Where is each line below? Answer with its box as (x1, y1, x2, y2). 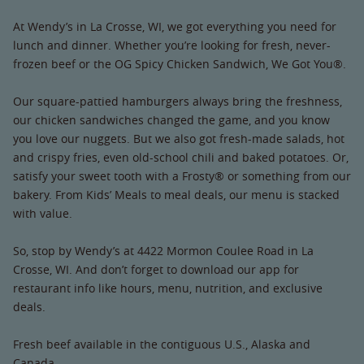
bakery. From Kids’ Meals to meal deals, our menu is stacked (13, 187, 340, 203)
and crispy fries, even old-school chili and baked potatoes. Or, (13, 149, 349, 166)
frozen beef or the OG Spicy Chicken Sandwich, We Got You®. (13, 56, 346, 72)
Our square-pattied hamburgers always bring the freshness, (13, 93, 342, 110)
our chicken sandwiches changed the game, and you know (13, 112, 330, 128)
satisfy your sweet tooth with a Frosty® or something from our (13, 168, 351, 184)
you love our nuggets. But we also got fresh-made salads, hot (13, 131, 344, 147)
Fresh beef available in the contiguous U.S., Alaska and (13, 336, 310, 353)
